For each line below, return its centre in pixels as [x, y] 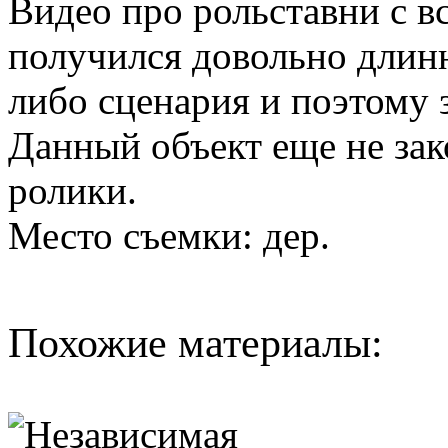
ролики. [72, 190]
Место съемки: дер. [169, 235]
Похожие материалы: [195, 342]
